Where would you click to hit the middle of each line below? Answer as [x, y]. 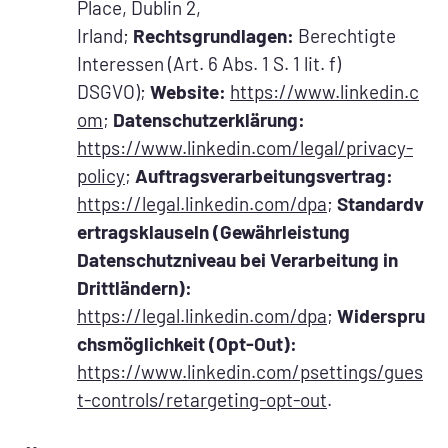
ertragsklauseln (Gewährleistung [213, 232]
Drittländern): [134, 288]
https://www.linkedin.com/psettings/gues [250, 372]
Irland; [105, 36]
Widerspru [381, 316]
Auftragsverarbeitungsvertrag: [264, 176]
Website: [188, 92]
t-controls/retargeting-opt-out [202, 400]
